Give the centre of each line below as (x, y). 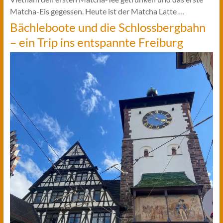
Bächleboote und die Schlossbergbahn (108, 27)
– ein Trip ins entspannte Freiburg (96, 42)
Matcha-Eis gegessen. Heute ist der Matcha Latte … (97, 11)
